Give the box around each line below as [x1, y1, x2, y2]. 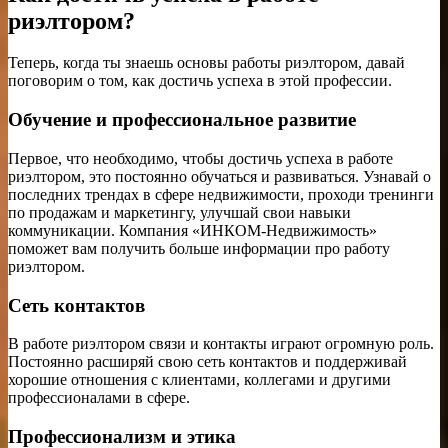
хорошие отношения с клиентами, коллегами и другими [8, 371, 391, 389]
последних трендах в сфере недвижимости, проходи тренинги [8, 185, 434, 203]
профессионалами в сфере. [8, 389, 190, 407]
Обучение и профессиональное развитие [8, 109, 356, 131]
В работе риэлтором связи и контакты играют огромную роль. [8, 335, 434, 353]
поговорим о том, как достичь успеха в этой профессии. [8, 72, 392, 90]
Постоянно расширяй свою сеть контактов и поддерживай [8, 353, 407, 371]
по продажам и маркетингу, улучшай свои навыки [8, 203, 351, 221]
